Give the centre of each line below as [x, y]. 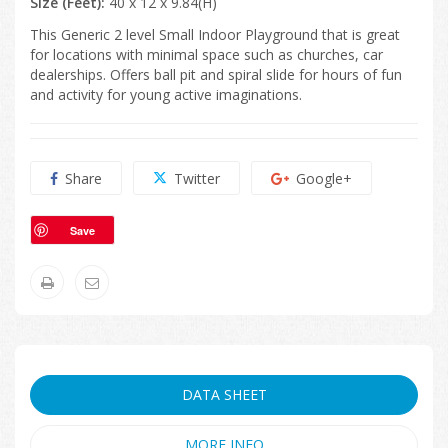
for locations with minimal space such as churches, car [206, 54]
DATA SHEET [224, 394]
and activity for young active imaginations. [166, 94]
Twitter [197, 178]
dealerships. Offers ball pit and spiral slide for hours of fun [216, 74]
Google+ [324, 178]
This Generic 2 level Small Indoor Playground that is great [215, 34]
